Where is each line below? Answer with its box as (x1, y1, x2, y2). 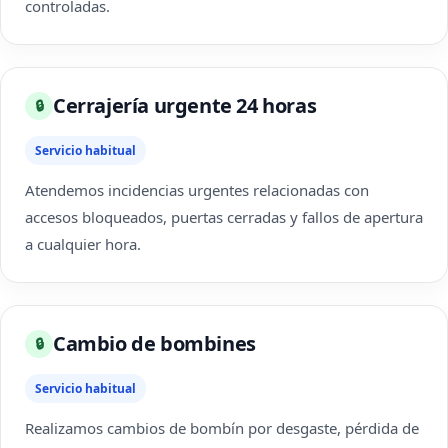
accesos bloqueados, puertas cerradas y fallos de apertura (25, 207, 423, 227)
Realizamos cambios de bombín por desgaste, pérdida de (25, 418, 419, 438)
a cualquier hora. (25, 234, 141, 254)
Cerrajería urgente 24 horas (53, 92, 317, 119)
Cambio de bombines (53, 330, 256, 357)
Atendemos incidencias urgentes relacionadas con (25, 180, 369, 200)
